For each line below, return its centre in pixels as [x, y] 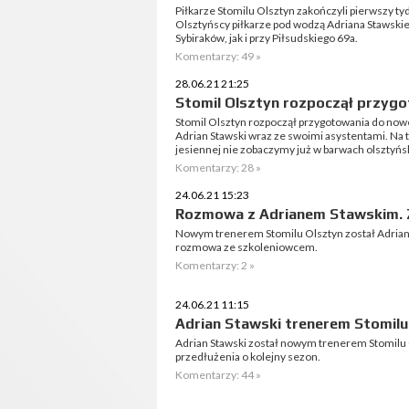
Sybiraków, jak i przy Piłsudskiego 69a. [267, 38]
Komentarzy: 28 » [218, 168]
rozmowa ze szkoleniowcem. [246, 247]
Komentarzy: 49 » [218, 56]
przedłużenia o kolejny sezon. [248, 357]
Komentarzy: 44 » [218, 375]
